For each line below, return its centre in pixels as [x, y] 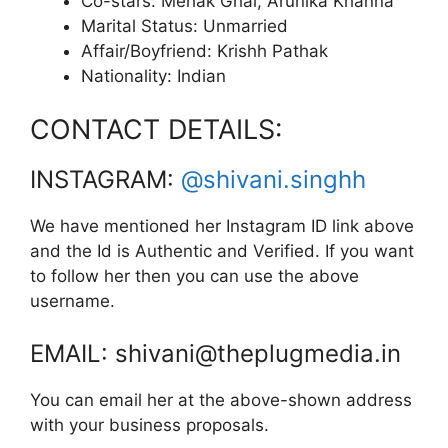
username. [72, 301]
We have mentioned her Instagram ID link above [222, 226]
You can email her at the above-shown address [221, 399]
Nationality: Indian [153, 75]
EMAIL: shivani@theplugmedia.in [215, 353]
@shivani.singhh [273, 180]
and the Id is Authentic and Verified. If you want [222, 251]
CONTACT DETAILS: [156, 130]
